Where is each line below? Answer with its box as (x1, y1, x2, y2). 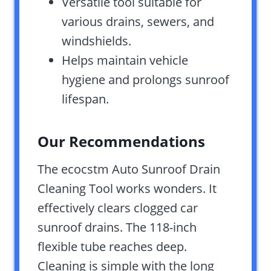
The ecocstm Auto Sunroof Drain (38, 161, 220, 178)
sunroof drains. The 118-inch (38, 219, 197, 236)
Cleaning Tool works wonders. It (38, 180, 217, 197)
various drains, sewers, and (62, 13, 214, 30)
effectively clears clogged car (38, 200, 198, 217)
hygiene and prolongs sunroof (62, 71, 229, 88)
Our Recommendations (38, 131, 205, 152)
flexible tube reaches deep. (38, 238, 187, 255)
